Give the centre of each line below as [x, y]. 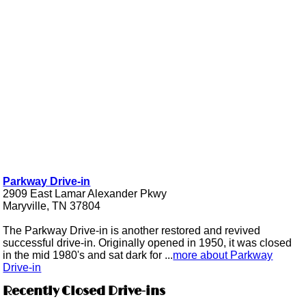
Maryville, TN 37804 [52, 206]
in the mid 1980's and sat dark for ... [88, 255]
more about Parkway [223, 255]
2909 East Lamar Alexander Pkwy [85, 194]
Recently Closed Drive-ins [84, 291]
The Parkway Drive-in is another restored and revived [132, 231]
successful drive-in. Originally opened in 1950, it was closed [148, 243]
